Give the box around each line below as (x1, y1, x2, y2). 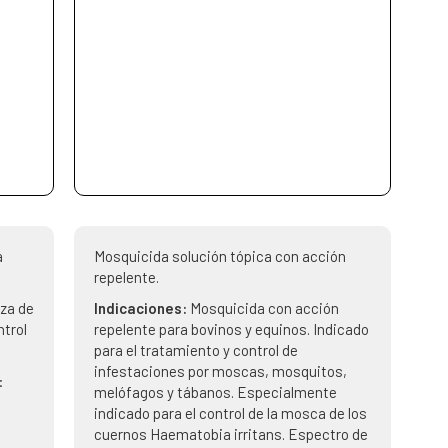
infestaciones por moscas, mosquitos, (93, 362, 347, 380)
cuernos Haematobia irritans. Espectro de (93, 425, 368, 443)
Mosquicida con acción (189, 299, 339, 317)
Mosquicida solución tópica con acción (93, 247, 346, 265)
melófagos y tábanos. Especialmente (93, 383, 337, 401)
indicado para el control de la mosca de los (93, 404, 367, 422)
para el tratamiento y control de (93, 341, 298, 359)
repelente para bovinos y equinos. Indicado (93, 320, 369, 338)
